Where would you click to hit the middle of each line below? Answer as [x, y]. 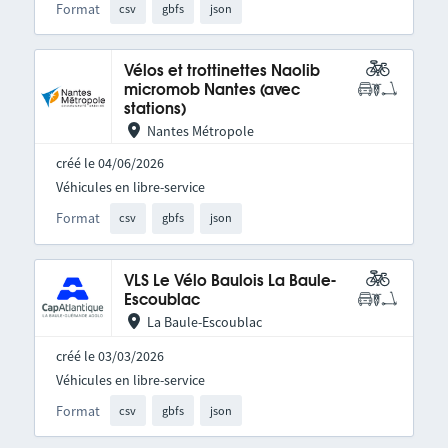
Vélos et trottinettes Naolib [221, 72]
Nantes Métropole [200, 131]
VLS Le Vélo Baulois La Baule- [229, 281]
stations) [154, 110]
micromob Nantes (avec [211, 91]
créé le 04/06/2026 [109, 163]
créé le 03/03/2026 [109, 355]
